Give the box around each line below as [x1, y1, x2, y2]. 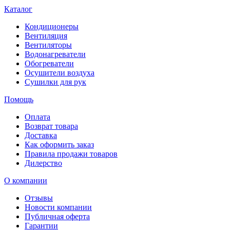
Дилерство [25, 159, 62, 168]
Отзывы [25, 194, 53, 203]
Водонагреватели [25, 50, 86, 59]
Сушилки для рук [25, 78, 86, 87]
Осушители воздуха [25, 68, 94, 78]
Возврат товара [25, 122, 78, 131]
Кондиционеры [25, 22, 79, 31]
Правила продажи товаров [25, 149, 118, 159]
